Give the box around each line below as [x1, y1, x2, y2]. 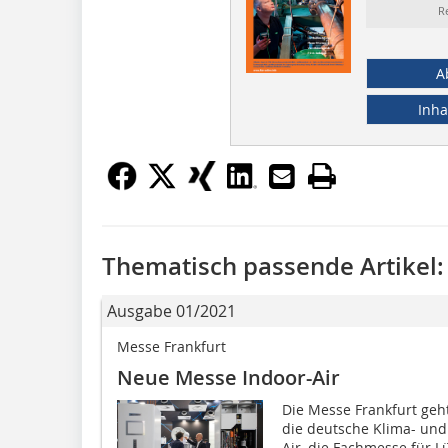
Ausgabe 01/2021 [107, 299, 236, 322]
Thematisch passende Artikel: [102, 249, 444, 282]
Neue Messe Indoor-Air [117, 363, 340, 391]
